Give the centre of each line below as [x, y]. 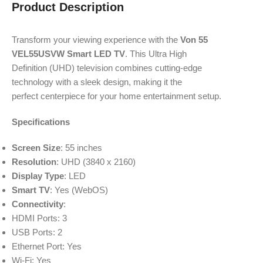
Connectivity [38, 204]
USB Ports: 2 [37, 232]
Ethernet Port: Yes [47, 247]
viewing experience [108, 40]
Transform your [41, 40]
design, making [131, 82]
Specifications [41, 122]
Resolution [34, 162]
